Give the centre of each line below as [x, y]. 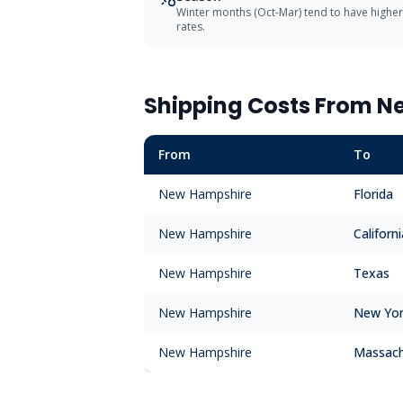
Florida [373, 194]
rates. [191, 27]
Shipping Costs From [260, 106]
